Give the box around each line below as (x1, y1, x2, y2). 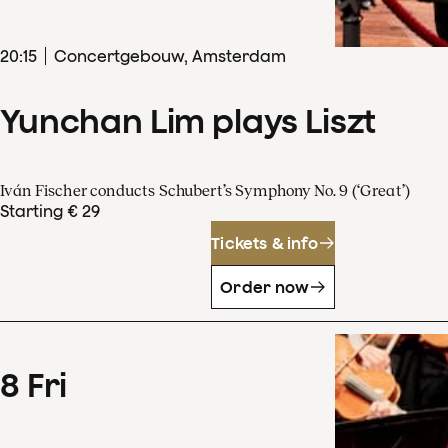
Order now (220, 277, 310, 296)
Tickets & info (211, 233, 319, 252)
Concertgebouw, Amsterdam (54, 47, 286, 66)
